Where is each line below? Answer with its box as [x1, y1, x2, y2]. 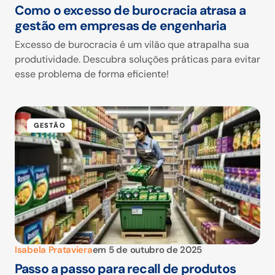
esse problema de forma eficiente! [15, 68, 169, 81]
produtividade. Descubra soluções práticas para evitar [15, 53, 260, 66]
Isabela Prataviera [15, 244, 93, 257]
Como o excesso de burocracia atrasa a [15, 2, 246, 20]
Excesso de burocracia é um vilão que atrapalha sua [15, 38, 249, 52]
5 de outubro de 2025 [109, 244, 203, 257]
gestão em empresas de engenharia [15, 17, 227, 35]
